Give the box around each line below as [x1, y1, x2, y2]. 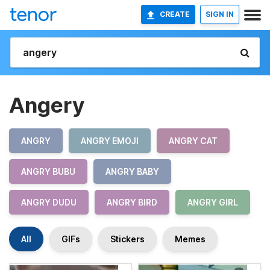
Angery [9, 92, 85, 118]
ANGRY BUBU [21, 166, 75, 177]
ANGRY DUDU [21, 197, 77, 207]
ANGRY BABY [105, 166, 159, 177]
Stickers [110, 234, 145, 244]
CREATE [160, 10, 190, 19]
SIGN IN [206, 10, 234, 19]
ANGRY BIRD [107, 197, 157, 207]
